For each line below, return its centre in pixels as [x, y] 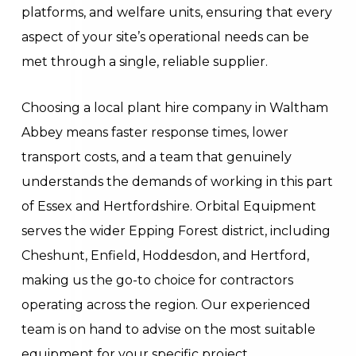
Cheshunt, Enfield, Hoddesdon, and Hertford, [166, 255]
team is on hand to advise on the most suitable [169, 329]
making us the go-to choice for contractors [158, 280]
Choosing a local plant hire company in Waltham [175, 107]
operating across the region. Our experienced [166, 304]
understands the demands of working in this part [178, 181]
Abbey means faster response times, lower [155, 132]
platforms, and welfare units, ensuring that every [177, 12]
